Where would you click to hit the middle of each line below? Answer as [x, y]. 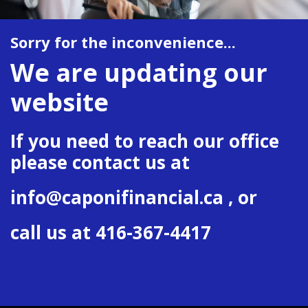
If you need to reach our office [145, 141]
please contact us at [100, 163]
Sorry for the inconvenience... [123, 42]
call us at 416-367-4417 [111, 233]
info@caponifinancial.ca [117, 198]
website [59, 102]
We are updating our [139, 73]
